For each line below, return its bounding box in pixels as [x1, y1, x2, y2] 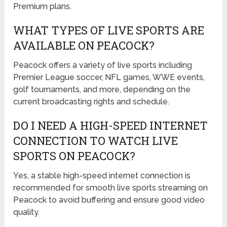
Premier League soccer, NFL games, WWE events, [13, 72, 205, 83]
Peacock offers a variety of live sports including [13, 60, 193, 70]
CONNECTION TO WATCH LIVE [13, 133, 178, 148]
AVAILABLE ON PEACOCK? [13, 38, 155, 53]
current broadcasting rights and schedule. [13, 97, 170, 107]
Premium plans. [13, 2, 72, 12]
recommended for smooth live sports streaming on [13, 183, 208, 193]
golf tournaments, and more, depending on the [13, 85, 191, 95]
